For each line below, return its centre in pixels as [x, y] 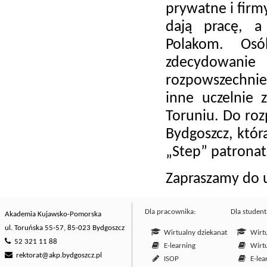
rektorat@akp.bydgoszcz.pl [59, 256]
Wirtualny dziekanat [194, 233]
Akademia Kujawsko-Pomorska [53, 215]
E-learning [178, 246]
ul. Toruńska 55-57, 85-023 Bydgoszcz [65, 228]
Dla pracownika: [170, 212]
